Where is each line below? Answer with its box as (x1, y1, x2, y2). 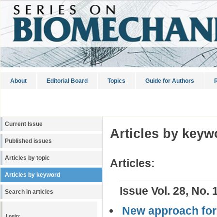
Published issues (5, 138, 52, 144)
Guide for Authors (145, 77, 194, 84)
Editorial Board (46, 77, 88, 84)
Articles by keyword (5, 172, 60, 178)
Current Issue (5, 121, 43, 127)
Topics (108, 77, 125, 84)
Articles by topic (5, 155, 50, 161)
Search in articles (5, 189, 53, 195)
